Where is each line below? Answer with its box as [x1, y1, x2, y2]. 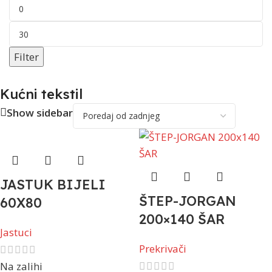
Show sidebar [7, 105, 73, 120]
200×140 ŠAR [139, 211, 225, 228]
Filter [14, 50, 39, 64]
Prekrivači [139, 242, 186, 256]
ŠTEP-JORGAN [139, 192, 236, 209]
